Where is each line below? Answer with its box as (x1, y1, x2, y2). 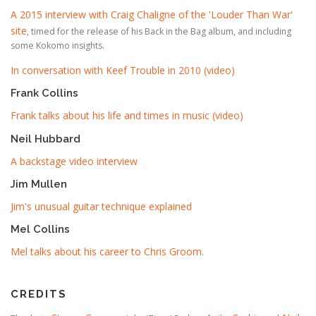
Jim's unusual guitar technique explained (11, 199, 192, 213)
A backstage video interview (11, 154, 138, 168)
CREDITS (11, 287, 67, 300)
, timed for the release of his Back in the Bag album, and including (27, 25, 291, 38)
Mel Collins (11, 222, 70, 235)
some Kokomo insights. (11, 39, 104, 52)
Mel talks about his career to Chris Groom (11, 244, 202, 258)
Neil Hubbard (11, 132, 80, 145)
